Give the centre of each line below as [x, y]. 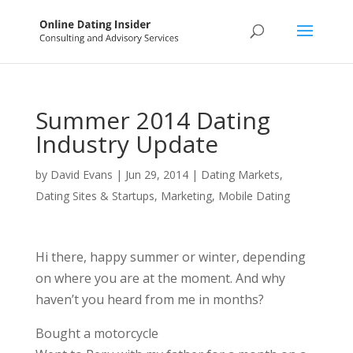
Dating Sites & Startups [95, 196]
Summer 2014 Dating [152, 120]
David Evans [81, 175]
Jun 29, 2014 [156, 175]
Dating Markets [240, 175]
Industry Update [126, 144]
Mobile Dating [254, 196]
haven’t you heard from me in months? [149, 299]
